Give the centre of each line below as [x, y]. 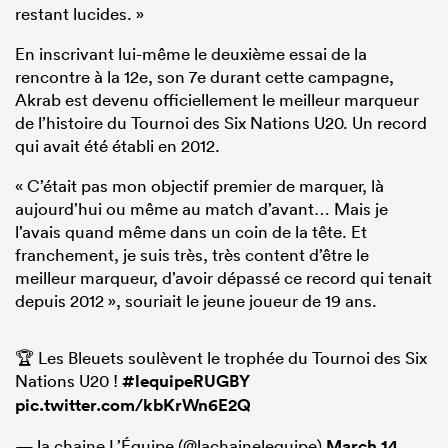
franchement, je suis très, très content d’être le [192, 255]
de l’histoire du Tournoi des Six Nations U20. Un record [221, 123]
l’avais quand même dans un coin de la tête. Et [191, 232]
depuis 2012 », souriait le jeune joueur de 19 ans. [196, 301]
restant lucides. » [79, 14]
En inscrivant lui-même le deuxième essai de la [191, 54]
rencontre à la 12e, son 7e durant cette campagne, [204, 77]
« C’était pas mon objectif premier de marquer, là [199, 186]
